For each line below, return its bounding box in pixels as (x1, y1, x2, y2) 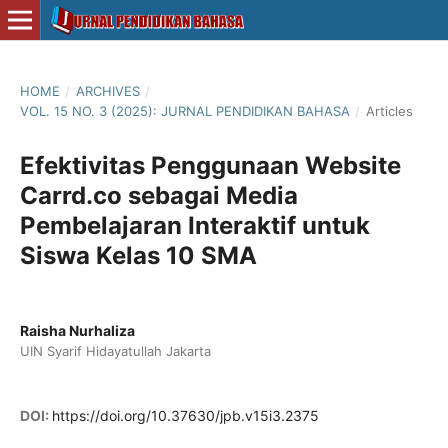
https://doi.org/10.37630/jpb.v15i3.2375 (51, 407, 319, 425)
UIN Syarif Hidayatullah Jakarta (19, 342, 211, 359)
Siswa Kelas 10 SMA (19, 240, 257, 270)
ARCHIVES (75, 82, 140, 99)
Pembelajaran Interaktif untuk (19, 210, 370, 240)
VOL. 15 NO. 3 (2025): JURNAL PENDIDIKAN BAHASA (19, 102, 350, 119)
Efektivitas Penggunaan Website (19, 150, 401, 180)
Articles (365, 102, 413, 119)
